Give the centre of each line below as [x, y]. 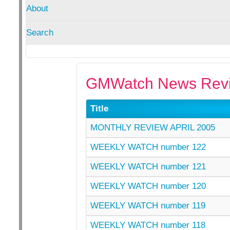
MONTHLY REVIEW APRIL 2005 [152, 127]
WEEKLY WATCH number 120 [148, 186]
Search [40, 32]
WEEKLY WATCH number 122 [148, 147]
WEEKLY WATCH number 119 [148, 205]
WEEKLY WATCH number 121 [148, 166]
